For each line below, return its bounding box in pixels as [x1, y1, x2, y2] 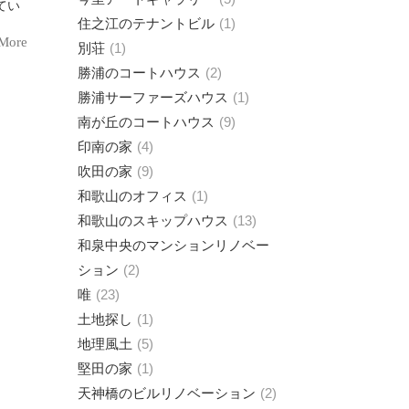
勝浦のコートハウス [78, 64, 201, 80]
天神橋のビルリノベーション [78, 384, 256, 401]
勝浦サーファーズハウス [78, 89, 228, 105]
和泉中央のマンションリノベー [78, 236, 269, 253]
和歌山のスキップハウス [78, 212, 228, 228]
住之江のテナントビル [78, 15, 215, 31]
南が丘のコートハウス [78, 113, 215, 130]
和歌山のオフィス [78, 187, 187, 204]
